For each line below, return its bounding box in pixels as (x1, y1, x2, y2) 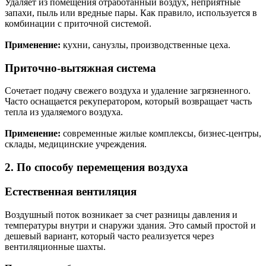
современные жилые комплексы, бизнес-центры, (61, 128, 261, 139)
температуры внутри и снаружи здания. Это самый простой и (5, 220, 256, 230)
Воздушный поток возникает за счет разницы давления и (5, 209, 237, 220)
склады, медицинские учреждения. (5, 139, 147, 150)
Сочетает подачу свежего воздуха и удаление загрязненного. (5, 85, 251, 96)
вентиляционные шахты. (5, 241, 106, 252)
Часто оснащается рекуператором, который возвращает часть (5, 96, 252, 107)
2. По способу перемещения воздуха (5, 161, 188, 174)
